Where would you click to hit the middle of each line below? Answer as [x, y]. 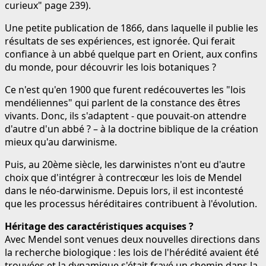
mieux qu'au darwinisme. [61, 142]
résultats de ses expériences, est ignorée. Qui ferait [120, 41]
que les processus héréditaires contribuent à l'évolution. [131, 203]
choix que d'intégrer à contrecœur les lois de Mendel [123, 177]
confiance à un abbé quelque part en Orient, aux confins [131, 54]
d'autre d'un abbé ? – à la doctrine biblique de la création [132, 129]
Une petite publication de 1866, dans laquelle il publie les [132, 28]
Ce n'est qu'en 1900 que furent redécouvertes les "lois [125, 89]
